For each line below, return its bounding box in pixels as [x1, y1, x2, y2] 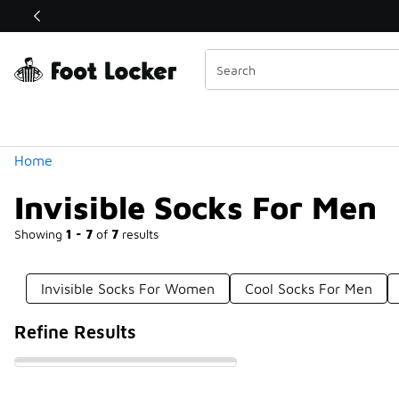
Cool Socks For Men [245, 281, 373, 297]
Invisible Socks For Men [14, 188, 377, 226]
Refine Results [14, 322, 136, 342]
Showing [14, 226, 66, 241]
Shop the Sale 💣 [134, 9, 223, 23]
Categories [13, 27, 143, 56]
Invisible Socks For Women [41, 281, 216, 297]
